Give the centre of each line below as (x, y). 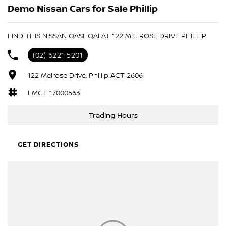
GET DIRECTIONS (48, 144)
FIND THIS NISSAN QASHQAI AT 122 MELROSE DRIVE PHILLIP (107, 36)
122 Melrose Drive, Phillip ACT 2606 (85, 75)
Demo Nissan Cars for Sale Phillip (83, 8)
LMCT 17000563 (54, 92)
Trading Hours (113, 115)
